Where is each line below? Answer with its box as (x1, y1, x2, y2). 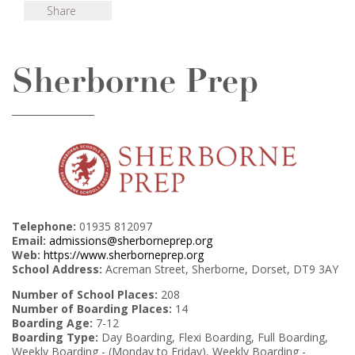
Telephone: (12, 219, 76, 234)
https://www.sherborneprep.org (44, 247, 204, 262)
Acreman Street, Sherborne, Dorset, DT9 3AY (102, 261, 338, 277)
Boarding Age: (12, 315, 93, 330)
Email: (12, 233, 46, 248)
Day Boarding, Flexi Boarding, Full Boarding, (98, 330, 328, 345)
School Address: (12, 261, 102, 277)
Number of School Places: (12, 287, 158, 302)
